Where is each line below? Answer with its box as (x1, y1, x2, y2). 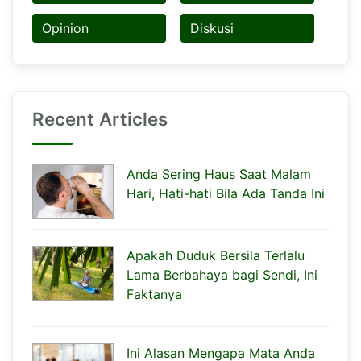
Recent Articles (32, 107, 168, 130)
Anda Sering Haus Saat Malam (127, 165, 311, 182)
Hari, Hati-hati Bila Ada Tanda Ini (127, 185, 325, 201)
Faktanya (127, 285, 182, 302)
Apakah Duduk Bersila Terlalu (127, 247, 305, 263)
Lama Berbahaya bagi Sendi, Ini (127, 266, 317, 283)
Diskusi (190, 19, 234, 36)
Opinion (42, 19, 89, 36)
